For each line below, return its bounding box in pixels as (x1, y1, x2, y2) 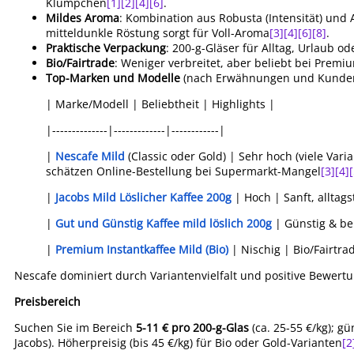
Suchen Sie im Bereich (14, 320, 136, 335)
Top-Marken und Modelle (46, 70, 180, 85)
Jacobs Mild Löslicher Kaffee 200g (55, 190, 232, 205)
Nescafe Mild (55, 149, 125, 164)
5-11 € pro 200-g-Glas (136, 320, 249, 335)
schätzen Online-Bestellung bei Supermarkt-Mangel (46, 164, 321, 179)
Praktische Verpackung (46, 40, 166, 55)
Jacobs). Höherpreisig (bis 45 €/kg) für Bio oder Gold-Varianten (14, 335, 342, 350)
